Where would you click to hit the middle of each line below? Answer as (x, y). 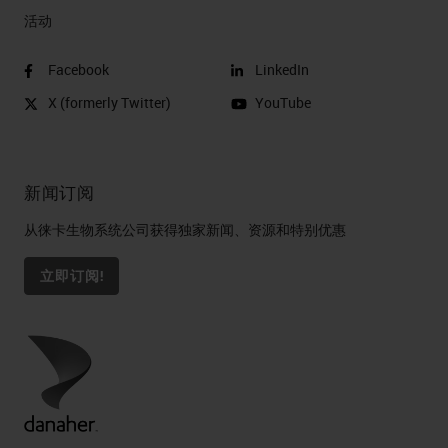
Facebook (78, 69)
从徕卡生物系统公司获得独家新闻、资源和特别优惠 (185, 229)
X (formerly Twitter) (109, 102)
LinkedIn (282, 69)
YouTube (283, 102)
